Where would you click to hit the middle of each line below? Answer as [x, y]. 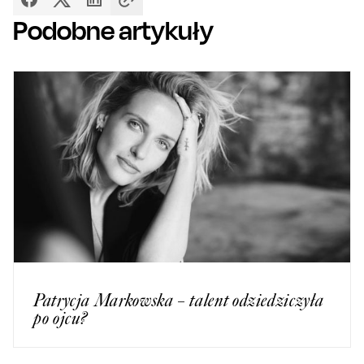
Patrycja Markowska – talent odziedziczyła [179, 301]
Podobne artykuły [113, 30]
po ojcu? [61, 318]
